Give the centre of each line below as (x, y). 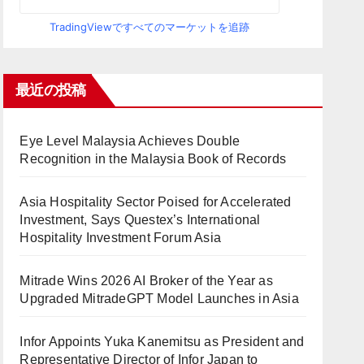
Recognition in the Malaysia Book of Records (153, 159)
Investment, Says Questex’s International (140, 220)
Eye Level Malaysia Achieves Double (130, 141)
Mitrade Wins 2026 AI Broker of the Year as (146, 281)
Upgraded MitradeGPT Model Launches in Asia (159, 299)
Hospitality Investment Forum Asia (120, 238)
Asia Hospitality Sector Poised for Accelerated (156, 202)
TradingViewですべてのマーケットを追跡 (150, 27)
